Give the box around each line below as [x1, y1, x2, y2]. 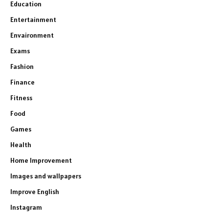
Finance [10, 77, 35, 87]
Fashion [10, 62, 34, 71]
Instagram [10, 202, 42, 212]
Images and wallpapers [10, 171, 81, 180]
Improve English [10, 187, 59, 196]
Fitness [10, 93, 32, 102]
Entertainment [10, 15, 56, 24]
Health [10, 140, 31, 149]
